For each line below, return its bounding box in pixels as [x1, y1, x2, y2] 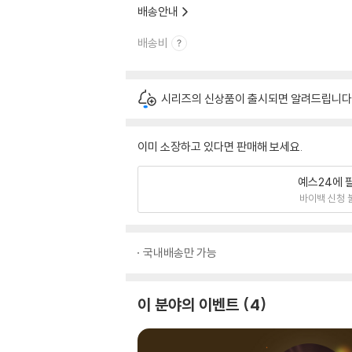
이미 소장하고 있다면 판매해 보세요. [137, 139, 302, 154]
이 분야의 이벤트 [137, 295, 239, 314]
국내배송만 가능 [143, 245, 217, 260]
